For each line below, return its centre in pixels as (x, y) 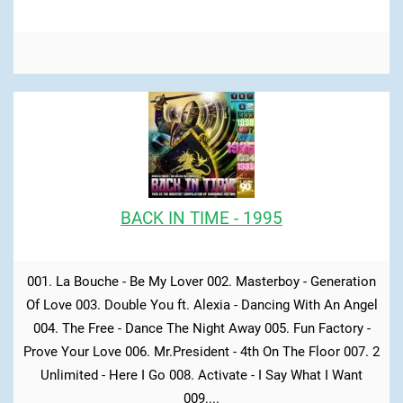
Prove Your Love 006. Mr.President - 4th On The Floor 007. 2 (201, 351)
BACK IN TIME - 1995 (201, 218)
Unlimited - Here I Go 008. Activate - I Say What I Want (201, 375)
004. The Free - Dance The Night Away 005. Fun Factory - (201, 328)
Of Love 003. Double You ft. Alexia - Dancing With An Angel (201, 304)
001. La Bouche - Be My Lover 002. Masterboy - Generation (201, 281)
